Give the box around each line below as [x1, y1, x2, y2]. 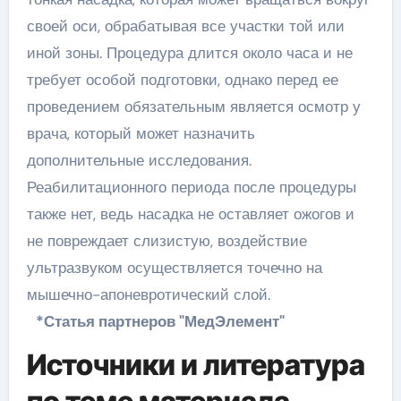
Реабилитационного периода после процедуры [26, 177, 356, 198]
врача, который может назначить [26, 124, 255, 144]
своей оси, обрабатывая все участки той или [26, 16, 345, 37]
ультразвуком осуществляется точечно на [26, 258, 322, 278]
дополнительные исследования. [26, 150, 252, 171]
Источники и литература [26, 347, 365, 383]
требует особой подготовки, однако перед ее [26, 70, 338, 90]
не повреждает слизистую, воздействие [26, 231, 307, 252]
